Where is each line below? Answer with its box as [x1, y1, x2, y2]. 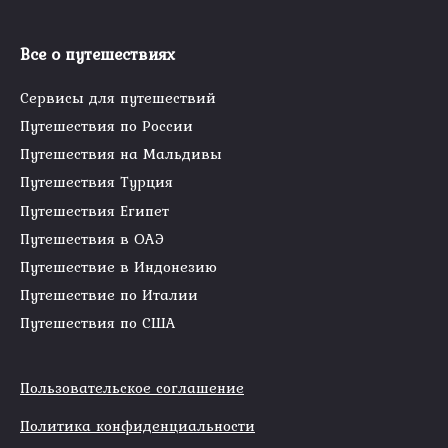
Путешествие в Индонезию [20, 254, 217, 278]
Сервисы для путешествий [20, 86, 216, 110]
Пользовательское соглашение [20, 375, 244, 399]
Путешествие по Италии [20, 282, 198, 306]
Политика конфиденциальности [20, 413, 255, 437]
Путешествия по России [20, 114, 193, 138]
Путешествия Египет [20, 198, 169, 222]
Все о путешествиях [20, 42, 175, 67]
